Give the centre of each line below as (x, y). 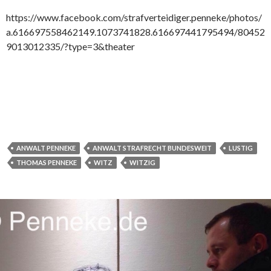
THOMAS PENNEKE (47, 162)
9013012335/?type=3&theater (70, 46)
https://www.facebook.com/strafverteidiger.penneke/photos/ (134, 17)
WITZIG (142, 162)
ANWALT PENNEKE (46, 148)
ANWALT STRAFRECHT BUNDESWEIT (152, 148)
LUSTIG (241, 148)
